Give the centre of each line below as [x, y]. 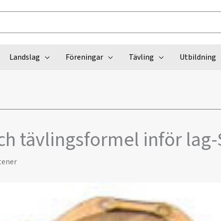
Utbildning [198, 57]
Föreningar [84, 57]
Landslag [24, 57]
